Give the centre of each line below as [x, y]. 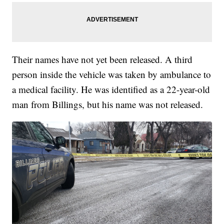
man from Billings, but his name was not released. [108, 104]
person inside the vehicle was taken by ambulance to [112, 74]
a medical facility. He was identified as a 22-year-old [111, 89]
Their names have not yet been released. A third [102, 59]
